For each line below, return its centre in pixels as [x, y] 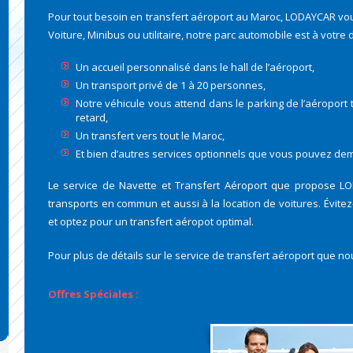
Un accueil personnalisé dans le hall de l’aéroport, [195, 67]
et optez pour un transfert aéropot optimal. [151, 221]
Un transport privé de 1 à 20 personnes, [171, 85]
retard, [92, 117]
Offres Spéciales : [93, 294]
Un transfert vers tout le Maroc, [150, 136]
